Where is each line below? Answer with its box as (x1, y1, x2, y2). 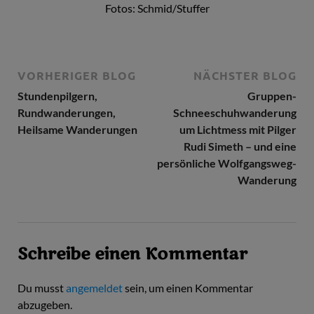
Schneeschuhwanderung (173, 106, 296, 120)
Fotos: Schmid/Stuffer (104, 1, 210, 15)
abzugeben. (18, 298, 72, 312)
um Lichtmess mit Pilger (179, 123, 296, 137)
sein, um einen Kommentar (123, 281, 253, 295)
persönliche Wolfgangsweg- (157, 156, 296, 170)
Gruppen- (247, 89, 296, 103)
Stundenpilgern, (18, 89, 97, 103)
